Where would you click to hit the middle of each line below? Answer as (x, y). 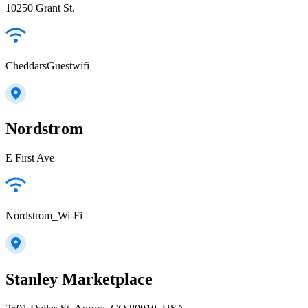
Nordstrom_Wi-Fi (44, 216)
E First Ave (30, 158)
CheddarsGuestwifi (47, 65)
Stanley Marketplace (79, 279)
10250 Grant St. (40, 8)
